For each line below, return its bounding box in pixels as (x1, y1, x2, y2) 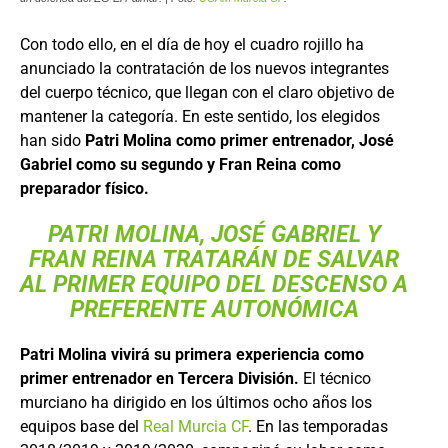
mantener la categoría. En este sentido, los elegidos (20, 106, 380, 126)
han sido (20, 130, 85, 150)
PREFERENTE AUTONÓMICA (69, 295, 359, 323)
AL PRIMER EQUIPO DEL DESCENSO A (20, 270, 408, 298)
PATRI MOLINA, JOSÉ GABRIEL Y (47, 220, 381, 248)
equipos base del (20, 416, 143, 436)
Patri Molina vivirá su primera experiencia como (20, 344, 364, 364)
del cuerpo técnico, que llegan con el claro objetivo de (20, 82, 394, 102)
